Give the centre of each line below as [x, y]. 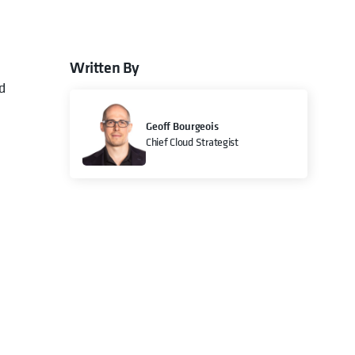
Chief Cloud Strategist [192, 142]
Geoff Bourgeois [182, 126]
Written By [105, 67]
